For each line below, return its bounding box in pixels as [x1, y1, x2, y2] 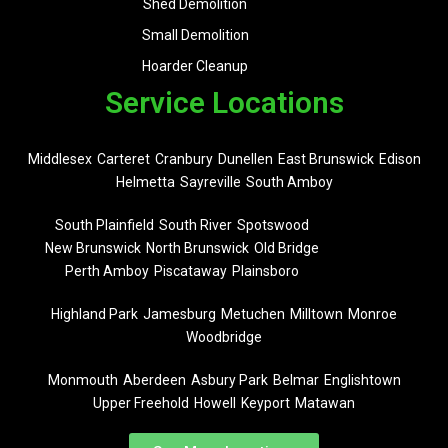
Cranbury [154, 151, 213, 168]
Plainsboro [232, 263, 300, 280]
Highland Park [51, 306, 138, 323]
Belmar [272, 372, 319, 389]
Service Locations [104, 85, 344, 121]
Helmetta [115, 174, 175, 191]
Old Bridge [254, 240, 320, 257]
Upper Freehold [93, 395, 189, 412]
